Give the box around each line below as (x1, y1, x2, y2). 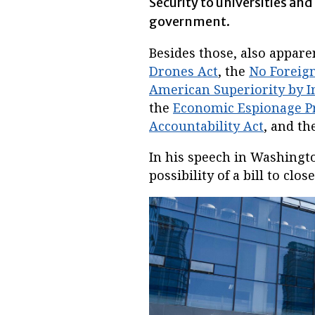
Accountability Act (149, 117, 264, 135)
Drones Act (149, 63, 218, 80)
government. (149, 13, 230, 30)
